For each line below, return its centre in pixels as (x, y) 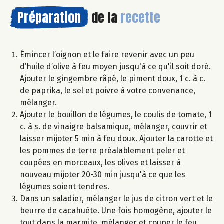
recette (140, 18)
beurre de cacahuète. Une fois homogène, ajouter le (116, 211)
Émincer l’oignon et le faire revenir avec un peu (107, 55)
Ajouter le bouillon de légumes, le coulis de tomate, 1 (116, 115)
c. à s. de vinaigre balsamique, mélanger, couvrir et (114, 127)
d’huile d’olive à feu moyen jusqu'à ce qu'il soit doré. (115, 67)
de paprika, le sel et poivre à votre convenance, (108, 91)
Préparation (49, 18)
